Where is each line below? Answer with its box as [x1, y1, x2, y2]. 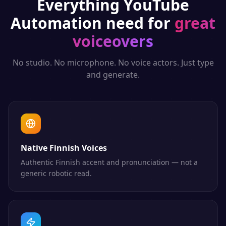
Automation [11, 13, 102, 33]
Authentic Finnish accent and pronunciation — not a [21, 157, 198, 167]
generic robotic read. [21, 168, 92, 178]
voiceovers [73, 31, 153, 51]
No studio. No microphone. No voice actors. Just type [12, 57, 214, 68]
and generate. [86, 69, 140, 80]
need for [102, 13, 171, 33]
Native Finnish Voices [21, 142, 107, 153]
